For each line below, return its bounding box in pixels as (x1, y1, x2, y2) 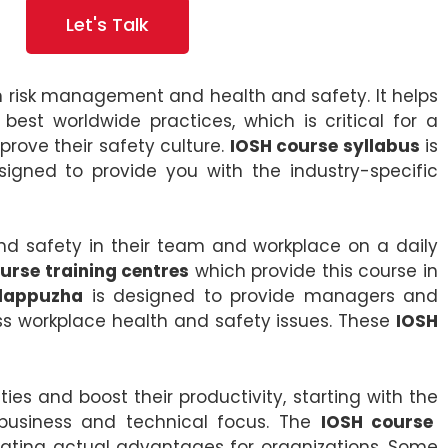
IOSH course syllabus (229, 133, 420, 158)
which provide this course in (189, 259, 439, 284)
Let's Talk (65, 11, 149, 37)
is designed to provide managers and (83, 284, 439, 309)
